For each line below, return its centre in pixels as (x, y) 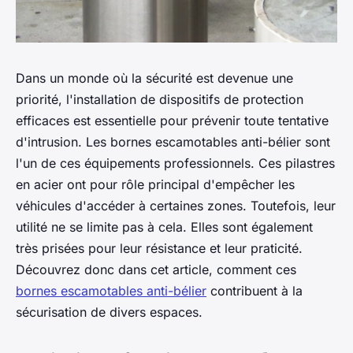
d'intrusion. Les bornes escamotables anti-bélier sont (173, 141)
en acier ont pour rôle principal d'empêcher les (155, 184)
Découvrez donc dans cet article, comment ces (156, 269)
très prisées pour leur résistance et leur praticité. (159, 248)
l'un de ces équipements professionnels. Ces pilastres (175, 163)
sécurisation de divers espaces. (109, 312)
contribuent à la (255, 290)
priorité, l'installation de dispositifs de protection (160, 99)
